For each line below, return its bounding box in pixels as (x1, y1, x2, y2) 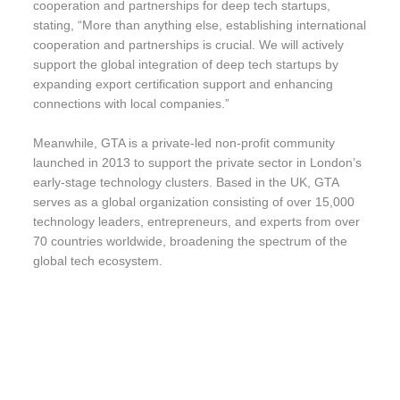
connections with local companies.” (33, 96, 230, 111)
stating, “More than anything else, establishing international (33, 18, 367, 32)
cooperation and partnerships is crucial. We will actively (33, 37, 345, 52)
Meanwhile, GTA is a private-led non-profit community (33, 136, 336, 150)
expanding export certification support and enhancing (33, 77, 334, 91)
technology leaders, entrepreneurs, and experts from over (33, 214, 361, 229)
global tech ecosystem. (33, 254, 163, 268)
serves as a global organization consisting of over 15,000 (33, 195, 355, 209)
